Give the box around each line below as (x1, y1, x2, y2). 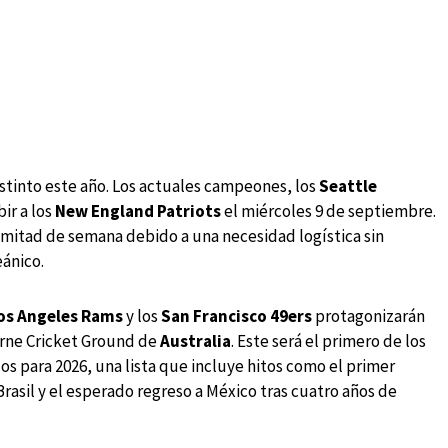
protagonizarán (312, 305, 425, 328)
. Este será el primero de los (231, 330, 426, 353)
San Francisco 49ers (161, 305, 312, 328)
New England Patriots (55, 200, 221, 223)
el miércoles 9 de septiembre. (221, 200, 436, 223)
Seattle (319, 175, 377, 198)
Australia (160, 330, 231, 353)
